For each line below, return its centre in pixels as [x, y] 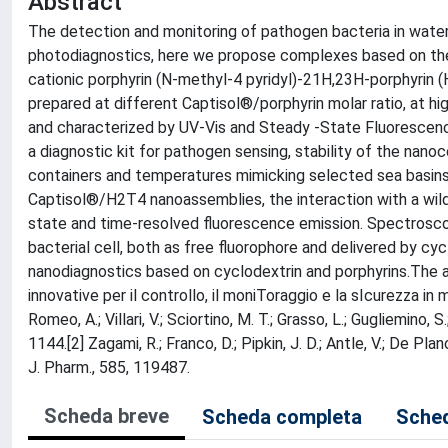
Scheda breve [106, 416]
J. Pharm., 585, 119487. [109, 367]
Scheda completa [282, 417]
